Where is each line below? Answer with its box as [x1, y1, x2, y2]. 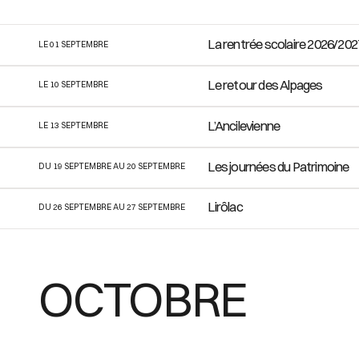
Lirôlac [208, 199, 243, 216]
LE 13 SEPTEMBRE [38, 120, 108, 131]
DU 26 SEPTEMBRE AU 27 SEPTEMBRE [38, 201, 185, 212]
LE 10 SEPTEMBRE [38, 79, 108, 91]
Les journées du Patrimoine [208, 158, 349, 175]
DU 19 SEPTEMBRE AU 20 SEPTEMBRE [38, 161, 185, 172]
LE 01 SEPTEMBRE [38, 38, 108, 50]
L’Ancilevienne [208, 117, 280, 134]
